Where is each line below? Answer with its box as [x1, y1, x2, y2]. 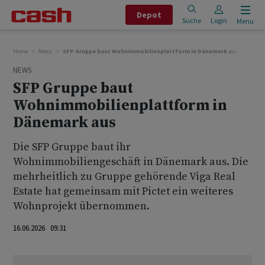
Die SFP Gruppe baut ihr [13, 140, 131, 154]
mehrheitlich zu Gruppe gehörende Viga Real [13, 170, 235, 183]
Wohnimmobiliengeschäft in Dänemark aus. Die [13, 155, 248, 169]
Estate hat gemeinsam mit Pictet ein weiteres [13, 185, 233, 198]
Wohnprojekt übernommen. [13, 199, 150, 213]
